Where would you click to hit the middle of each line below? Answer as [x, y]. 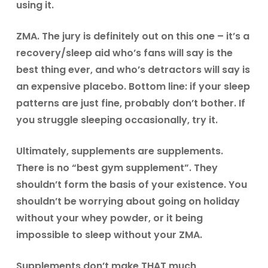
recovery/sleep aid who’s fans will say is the [124, 53]
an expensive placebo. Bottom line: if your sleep [133, 86]
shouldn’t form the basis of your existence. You [131, 185]
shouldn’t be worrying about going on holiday [128, 201]
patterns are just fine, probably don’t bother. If [130, 103]
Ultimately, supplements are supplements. [119, 151]
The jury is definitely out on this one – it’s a [144, 36]
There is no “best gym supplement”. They [117, 168]
